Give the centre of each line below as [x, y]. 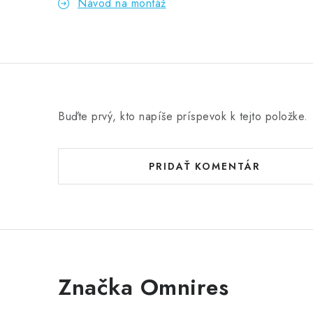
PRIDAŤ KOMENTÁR [205, 166]
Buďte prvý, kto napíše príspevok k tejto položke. [183, 116]
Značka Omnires [143, 287]
